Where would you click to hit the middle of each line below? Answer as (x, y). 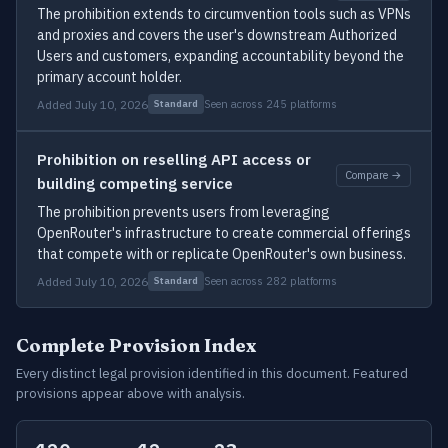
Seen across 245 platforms (270, 103)
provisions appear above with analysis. (130, 393)
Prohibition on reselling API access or (174, 159)
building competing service (135, 183)
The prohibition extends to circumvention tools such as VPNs (224, 14)
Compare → (373, 174)
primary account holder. (109, 77)
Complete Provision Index (136, 345)
